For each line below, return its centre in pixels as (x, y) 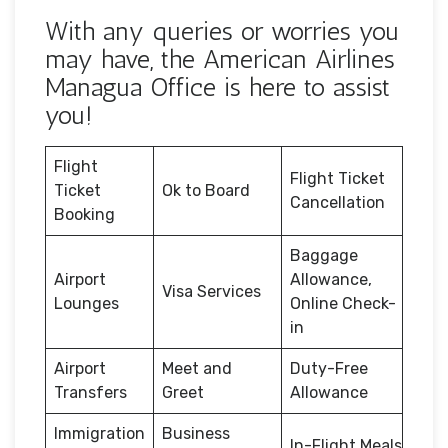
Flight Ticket (337, 178)
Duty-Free (329, 368)
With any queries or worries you (222, 31)
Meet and (197, 368)
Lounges (86, 303)
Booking (84, 214)
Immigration (99, 433)
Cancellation (337, 202)
